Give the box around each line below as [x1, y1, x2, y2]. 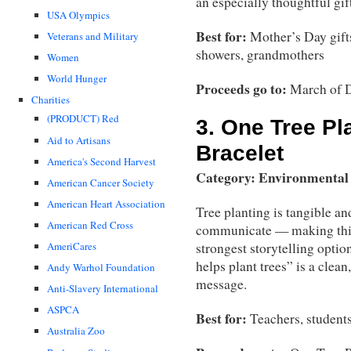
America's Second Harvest [47, 154, 156, 168]
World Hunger [47, 71, 107, 85]
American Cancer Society [47, 175, 154, 190]
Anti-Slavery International [47, 281, 158, 296]
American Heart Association [47, 196, 165, 211]
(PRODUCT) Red [47, 111, 119, 126]
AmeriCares [47, 239, 96, 254]
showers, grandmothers [196, 45, 324, 64]
